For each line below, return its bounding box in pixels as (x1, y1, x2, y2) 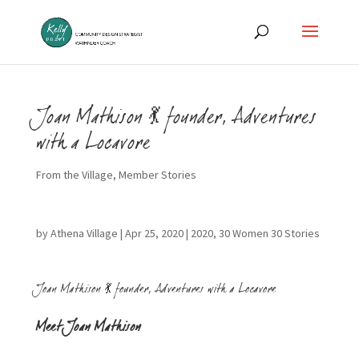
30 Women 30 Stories (218, 226, 320, 240)
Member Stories (118, 167, 196, 182)
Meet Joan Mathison (35, 322, 141, 337)
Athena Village (50, 226, 118, 240)
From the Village (35, 167, 113, 182)
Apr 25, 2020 (124, 226, 184, 240)
